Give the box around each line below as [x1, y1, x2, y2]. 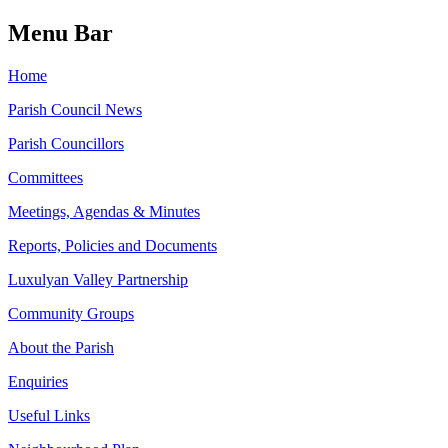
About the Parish [8, 338, 114, 356]
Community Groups [8, 304, 134, 322]
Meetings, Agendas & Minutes [8, 202, 200, 220]
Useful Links [8, 406, 90, 424]
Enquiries [8, 372, 68, 390]
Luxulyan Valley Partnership [8, 270, 188, 288]
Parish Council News [8, 100, 142, 118]
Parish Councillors [8, 134, 124, 152]
